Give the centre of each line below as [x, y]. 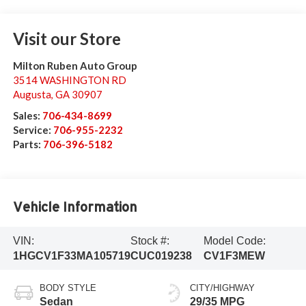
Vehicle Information [75, 207]
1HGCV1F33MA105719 [71, 255]
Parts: [28, 144]
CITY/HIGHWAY [222, 288]
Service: [33, 130]
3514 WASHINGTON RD [69, 80]
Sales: [27, 116]
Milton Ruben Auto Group [75, 66]
